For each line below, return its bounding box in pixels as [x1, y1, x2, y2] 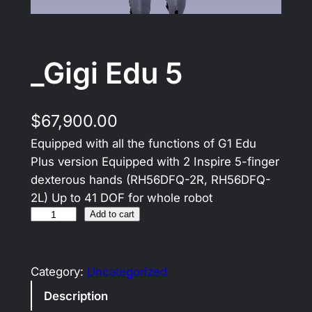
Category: [30, 265, 87, 279]
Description [43, 288, 108, 303]
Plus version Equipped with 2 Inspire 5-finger [30, 155, 279, 169]
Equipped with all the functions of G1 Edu [30, 136, 256, 151]
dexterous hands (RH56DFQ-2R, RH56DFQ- [30, 173, 271, 187]
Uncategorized [86, 265, 167, 279]
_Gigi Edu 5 [30, 55, 182, 91]
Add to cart [90, 209, 135, 220]
